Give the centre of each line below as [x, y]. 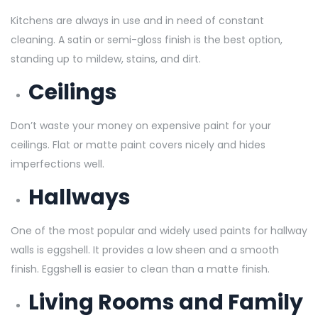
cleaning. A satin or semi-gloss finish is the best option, [147, 39]
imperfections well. [59, 164]
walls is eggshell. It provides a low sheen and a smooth [145, 250]
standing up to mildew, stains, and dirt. [107, 59]
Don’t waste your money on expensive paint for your [141, 125]
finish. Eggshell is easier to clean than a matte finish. [142, 269]
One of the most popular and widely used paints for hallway [159, 230]
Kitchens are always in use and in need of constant [137, 20]
